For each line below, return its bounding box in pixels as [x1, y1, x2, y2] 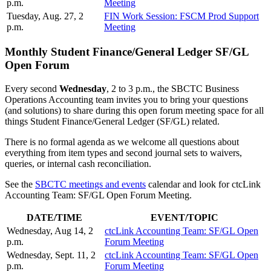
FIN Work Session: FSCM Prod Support [104, 10, 259, 21]
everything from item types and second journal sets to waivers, [5, 148, 242, 158]
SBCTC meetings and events [35, 179, 146, 190]
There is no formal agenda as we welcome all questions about [5, 137, 239, 148]
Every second [5, 83, 59, 94]
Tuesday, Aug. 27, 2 [7, 10, 83, 21]
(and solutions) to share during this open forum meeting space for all [5, 105, 264, 116]
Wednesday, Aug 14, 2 [7, 226, 93, 237]
